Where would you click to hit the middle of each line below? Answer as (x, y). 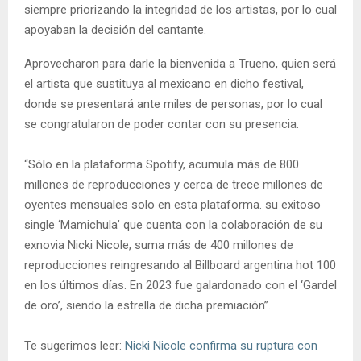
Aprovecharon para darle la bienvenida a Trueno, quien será (180, 63)
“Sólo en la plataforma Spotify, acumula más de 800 (162, 164)
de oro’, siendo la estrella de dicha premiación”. (147, 305)
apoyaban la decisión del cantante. (115, 29)
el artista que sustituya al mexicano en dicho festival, (164, 83)
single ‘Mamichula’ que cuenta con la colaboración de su (173, 224)
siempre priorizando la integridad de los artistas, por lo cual (180, 9)
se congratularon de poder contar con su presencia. (162, 124)
